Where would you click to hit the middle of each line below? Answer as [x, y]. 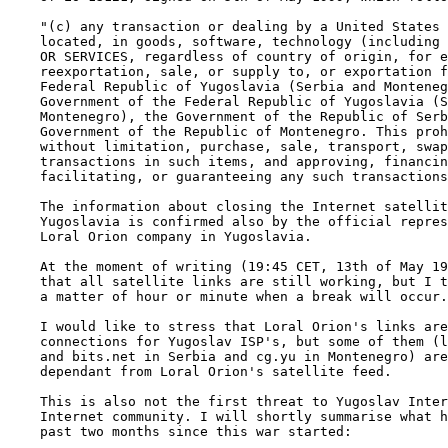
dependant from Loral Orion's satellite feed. [200, 371]
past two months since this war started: [180, 431]
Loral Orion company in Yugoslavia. [160, 236]
